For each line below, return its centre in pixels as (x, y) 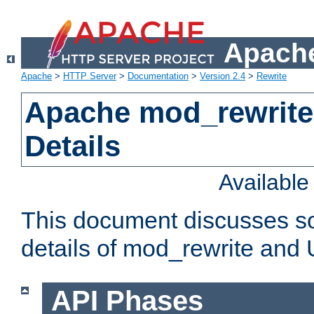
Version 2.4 (223, 76)
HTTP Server (90, 76)
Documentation (158, 76)
